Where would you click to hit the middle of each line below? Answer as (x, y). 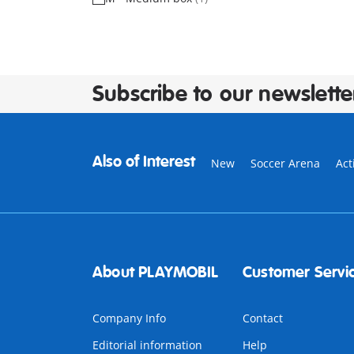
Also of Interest (144, 162)
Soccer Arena (285, 163)
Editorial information (147, 345)
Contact (262, 318)
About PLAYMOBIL (155, 272)
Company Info (129, 318)
